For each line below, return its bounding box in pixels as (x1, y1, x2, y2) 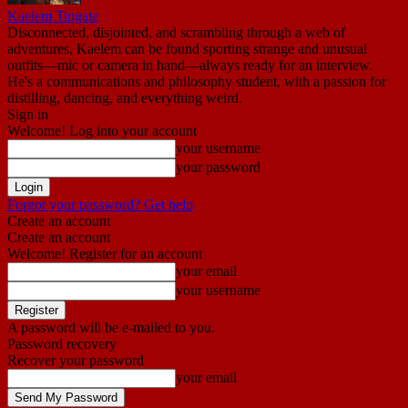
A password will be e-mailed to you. (7, 319, 215, 335)
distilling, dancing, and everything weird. (7, 89, 242, 106)
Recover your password (7, 352, 144, 368)
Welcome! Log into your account (7, 122, 197, 138)
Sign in (7, 106, 48, 122)
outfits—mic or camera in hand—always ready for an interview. (7, 56, 372, 73)
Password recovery (7, 335, 117, 352)
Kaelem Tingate (7, 7, 98, 24)
